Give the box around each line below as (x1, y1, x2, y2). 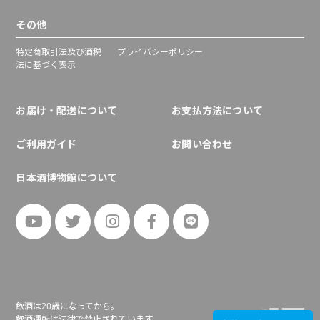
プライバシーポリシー (116, 46, 203, 59)
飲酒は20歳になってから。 (16, 299, 120, 312)
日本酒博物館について (16, 170, 118, 184)
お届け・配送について (16, 103, 118, 117)
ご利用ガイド (16, 136, 77, 151)
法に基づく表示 (16, 59, 76, 71)
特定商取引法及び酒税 (16, 46, 102, 59)
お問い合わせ (171, 136, 233, 151)
